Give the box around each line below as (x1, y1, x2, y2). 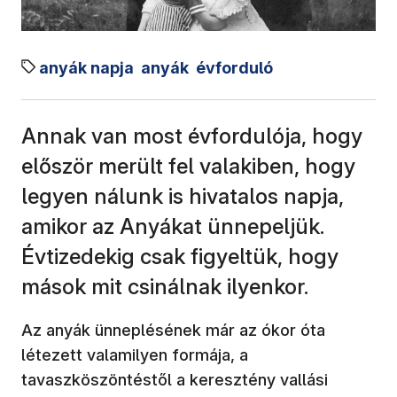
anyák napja (39, 58, 134, 77)
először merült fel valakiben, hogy (21, 152, 355, 179)
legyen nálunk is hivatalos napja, (21, 183, 344, 209)
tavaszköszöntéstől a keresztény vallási (21, 370, 328, 389)
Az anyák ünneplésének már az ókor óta (21, 320, 325, 339)
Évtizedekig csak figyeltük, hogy (21, 243, 339, 269)
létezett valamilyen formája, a (21, 345, 248, 364)
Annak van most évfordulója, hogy (21, 122, 362, 149)
